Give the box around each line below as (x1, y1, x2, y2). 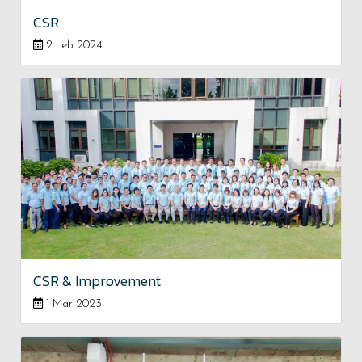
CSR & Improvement (33, 269, 161, 292)
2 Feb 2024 (43, 40, 103, 53)
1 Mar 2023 (43, 297, 102, 310)
